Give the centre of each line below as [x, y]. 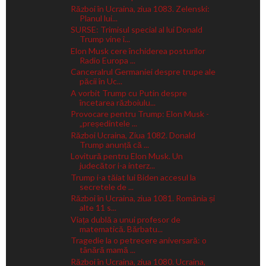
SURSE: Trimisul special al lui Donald [136, 30]
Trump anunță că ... [114, 144]
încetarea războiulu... [117, 102]
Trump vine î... [104, 39]
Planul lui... [98, 18]
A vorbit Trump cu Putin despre [129, 93]
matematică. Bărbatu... [121, 229]
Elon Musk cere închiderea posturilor [138, 50]
